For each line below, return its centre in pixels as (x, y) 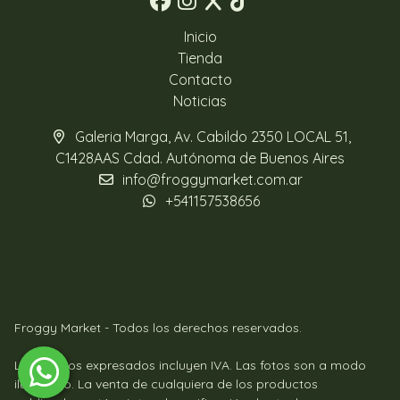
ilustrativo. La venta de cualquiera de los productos (166, 384)
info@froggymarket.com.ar (212, 179)
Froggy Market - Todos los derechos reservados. (158, 328)
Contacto (200, 79)
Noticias (200, 101)
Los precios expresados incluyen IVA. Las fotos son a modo (190, 365)
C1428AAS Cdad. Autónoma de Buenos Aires (200, 158)
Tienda (200, 58)
